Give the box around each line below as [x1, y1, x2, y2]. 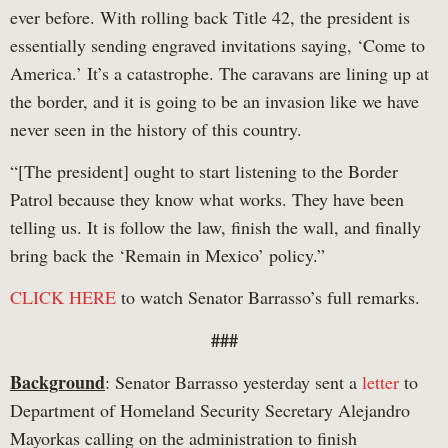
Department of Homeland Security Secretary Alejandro [10, 398, 410, 423]
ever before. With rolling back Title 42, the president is [10, 4, 410, 29]
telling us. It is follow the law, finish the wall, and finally [10, 214, 421, 239]
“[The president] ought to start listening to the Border [10, 158, 398, 183]
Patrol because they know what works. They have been [10, 186, 404, 211]
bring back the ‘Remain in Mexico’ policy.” [10, 242, 325, 267]
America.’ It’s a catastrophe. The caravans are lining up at [10, 60, 429, 85]
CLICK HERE [10, 285, 116, 310]
